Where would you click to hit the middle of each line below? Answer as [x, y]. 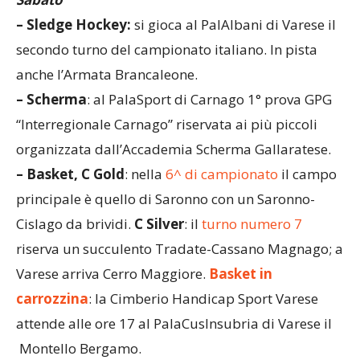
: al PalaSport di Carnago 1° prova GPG [209, 100]
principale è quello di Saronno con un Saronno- [166, 199]
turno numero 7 [252, 224]
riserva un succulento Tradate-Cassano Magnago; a [180, 249]
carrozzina [52, 299]
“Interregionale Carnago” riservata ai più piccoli [167, 125]
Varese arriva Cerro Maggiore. [112, 274]
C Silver [159, 224]
